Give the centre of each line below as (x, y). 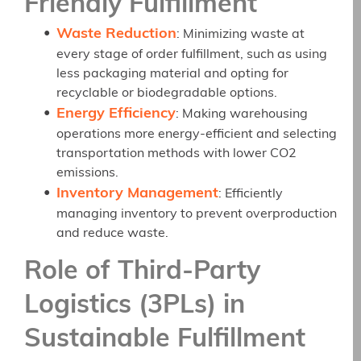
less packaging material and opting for (172, 75)
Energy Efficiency (116, 114)
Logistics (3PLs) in (135, 306)
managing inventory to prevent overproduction (197, 215)
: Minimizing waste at (241, 35)
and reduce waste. (112, 234)
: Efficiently (251, 195)
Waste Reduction (116, 35)
